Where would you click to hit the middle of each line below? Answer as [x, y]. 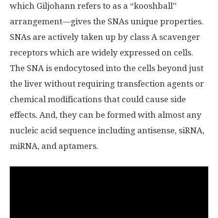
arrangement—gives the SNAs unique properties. [107, 21]
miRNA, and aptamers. [54, 146]
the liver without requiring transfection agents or [107, 84]
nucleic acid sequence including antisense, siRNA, [107, 130]
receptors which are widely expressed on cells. [101, 53]
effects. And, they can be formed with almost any [106, 115]
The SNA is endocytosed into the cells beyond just [107, 68]
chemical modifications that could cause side [98, 99]
